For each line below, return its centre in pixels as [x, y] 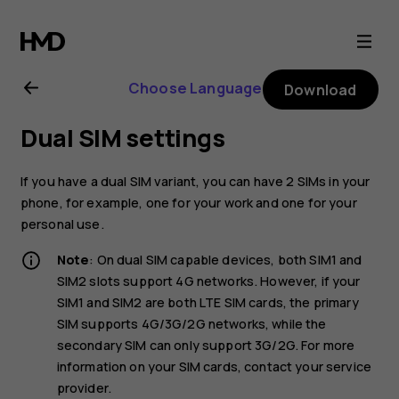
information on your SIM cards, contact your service [214, 367]
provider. [84, 388]
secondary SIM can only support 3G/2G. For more [206, 346]
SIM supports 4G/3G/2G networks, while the [191, 324]
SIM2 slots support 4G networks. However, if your [208, 281]
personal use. [62, 224]
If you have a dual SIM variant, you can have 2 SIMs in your [195, 181]
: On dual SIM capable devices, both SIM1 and [226, 260]
